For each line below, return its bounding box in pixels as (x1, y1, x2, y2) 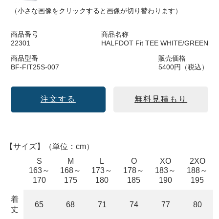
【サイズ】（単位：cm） (5, 142, 94, 151)
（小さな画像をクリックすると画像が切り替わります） (10, 6, 182, 15)
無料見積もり (134, 94, 188, 103)
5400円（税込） (158, 63, 209, 71)
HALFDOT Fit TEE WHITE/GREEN (101, 39, 209, 47)
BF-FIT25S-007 (10, 63, 59, 71)
